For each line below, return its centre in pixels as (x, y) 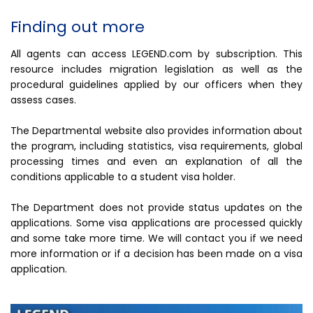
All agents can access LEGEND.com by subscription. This (156, 54)
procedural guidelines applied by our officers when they (156, 85)
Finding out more (78, 27)
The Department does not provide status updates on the (156, 208)
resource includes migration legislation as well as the (156, 70)
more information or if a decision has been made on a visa (156, 254)
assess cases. (43, 100)
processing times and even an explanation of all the (156, 162)
